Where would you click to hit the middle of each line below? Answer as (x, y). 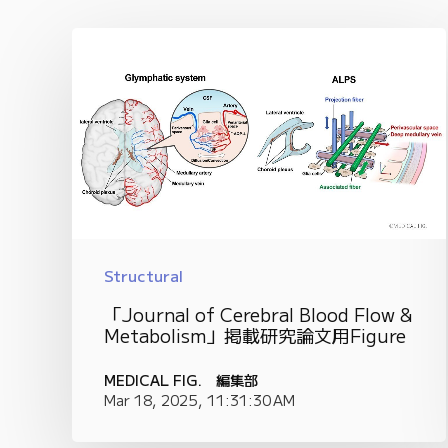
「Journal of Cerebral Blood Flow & (258, 313)
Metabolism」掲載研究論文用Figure (255, 334)
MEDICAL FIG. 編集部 (181, 379)
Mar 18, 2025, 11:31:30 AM (199, 399)
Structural (143, 274)
